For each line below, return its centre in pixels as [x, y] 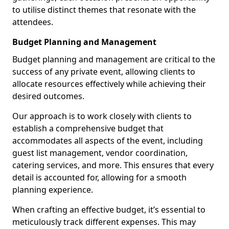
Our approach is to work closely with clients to [102, 116]
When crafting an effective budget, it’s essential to [109, 210]
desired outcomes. [48, 96]
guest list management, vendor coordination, [100, 153]
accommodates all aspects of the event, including [108, 141]
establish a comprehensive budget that [88, 128]
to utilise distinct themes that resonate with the [104, 10]
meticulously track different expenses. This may [104, 222]
